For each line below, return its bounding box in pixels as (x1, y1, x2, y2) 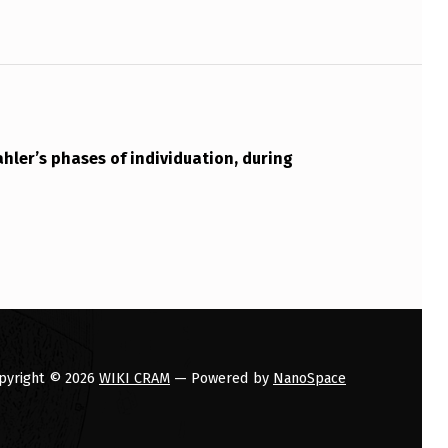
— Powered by (170, 368, 273, 387)
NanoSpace (273, 368, 346, 387)
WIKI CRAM (99, 368, 170, 387)
